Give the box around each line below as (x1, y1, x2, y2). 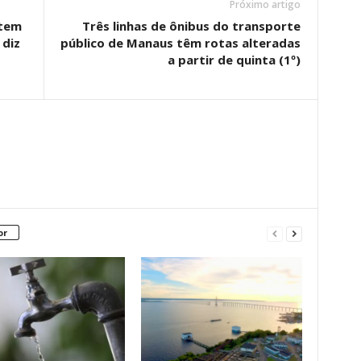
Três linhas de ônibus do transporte (82, 18, 301, 34)
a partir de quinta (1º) (168, 52, 301, 68)
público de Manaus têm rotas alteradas (60, 35, 301, 51)
